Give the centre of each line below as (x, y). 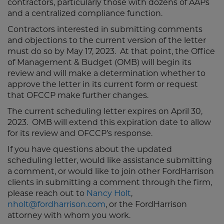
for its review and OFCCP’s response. (80, 134)
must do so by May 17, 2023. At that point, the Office (111, 52)
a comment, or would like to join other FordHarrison (111, 172)
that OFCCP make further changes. (78, 96)
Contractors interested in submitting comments (105, 30)
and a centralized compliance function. (85, 14)
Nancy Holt (109, 194)
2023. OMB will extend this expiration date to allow (109, 123)
